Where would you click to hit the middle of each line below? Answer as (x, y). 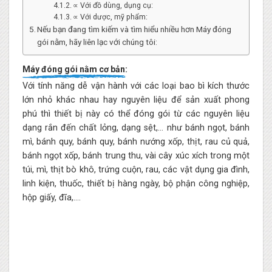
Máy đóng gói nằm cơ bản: (75, 70)
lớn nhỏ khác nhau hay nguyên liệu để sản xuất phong (136, 100)
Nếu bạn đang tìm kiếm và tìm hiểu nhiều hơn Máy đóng (134, 29)
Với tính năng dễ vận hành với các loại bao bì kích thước (136, 86)
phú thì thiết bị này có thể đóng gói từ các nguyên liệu (136, 114)
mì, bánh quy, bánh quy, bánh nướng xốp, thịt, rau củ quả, (136, 142)
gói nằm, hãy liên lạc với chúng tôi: (97, 42)
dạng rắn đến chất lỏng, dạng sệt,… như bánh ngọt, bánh (136, 128)
